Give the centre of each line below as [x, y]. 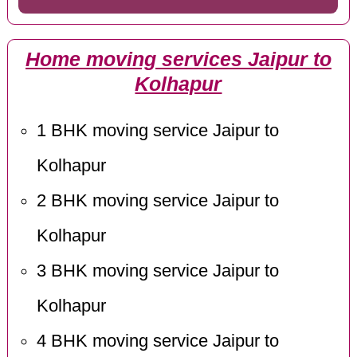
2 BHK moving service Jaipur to [157, 201]
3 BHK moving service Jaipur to [157, 271]
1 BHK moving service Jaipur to [157, 131]
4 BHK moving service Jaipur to [157, 341]
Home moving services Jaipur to [178, 59]
